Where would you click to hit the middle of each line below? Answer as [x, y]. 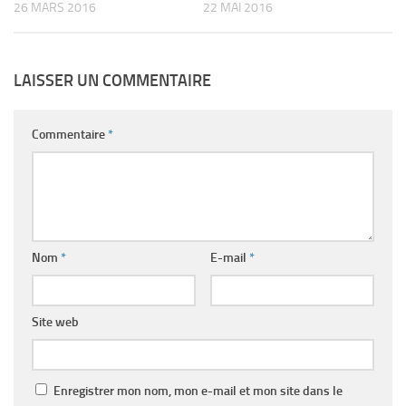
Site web [55, 323]
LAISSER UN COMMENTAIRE [112, 81]
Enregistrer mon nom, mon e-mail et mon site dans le [198, 391]
